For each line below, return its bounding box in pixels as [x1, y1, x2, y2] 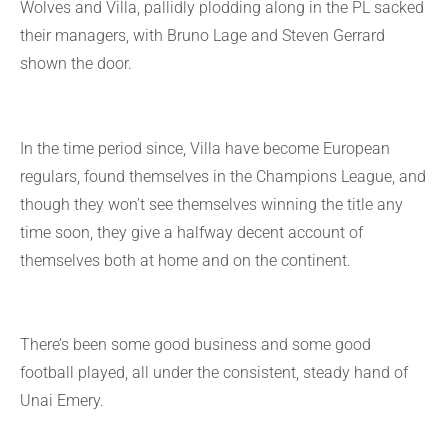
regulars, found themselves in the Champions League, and [20, 166, 426, 186]
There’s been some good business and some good [20, 335, 371, 355]
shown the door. [20, 53, 132, 73]
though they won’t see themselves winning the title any [20, 194, 403, 214]
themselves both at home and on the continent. [20, 250, 351, 270]
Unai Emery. [20, 391, 104, 411]
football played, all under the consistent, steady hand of [20, 363, 408, 383]
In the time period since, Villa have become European [20, 138, 390, 158]
